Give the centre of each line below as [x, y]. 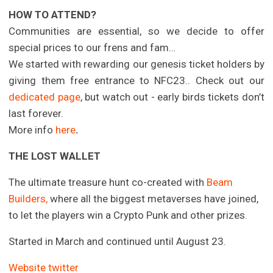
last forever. [36, 113]
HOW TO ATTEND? [53, 14]
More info [31, 129]
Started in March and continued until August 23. [118, 241]
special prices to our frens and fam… [92, 47]
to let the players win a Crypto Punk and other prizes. [128, 215]
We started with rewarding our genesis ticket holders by [136, 64]
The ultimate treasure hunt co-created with [108, 182]
